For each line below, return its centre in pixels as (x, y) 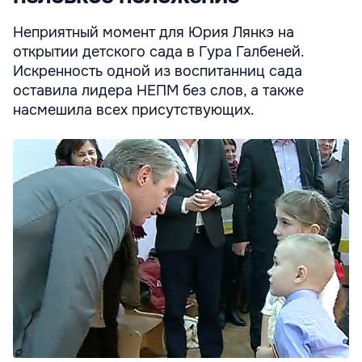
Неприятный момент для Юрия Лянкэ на (154, 33)
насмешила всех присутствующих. (134, 110)
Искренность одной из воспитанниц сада (158, 72)
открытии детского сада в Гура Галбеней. (158, 52)
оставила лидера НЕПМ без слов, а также (158, 91)
